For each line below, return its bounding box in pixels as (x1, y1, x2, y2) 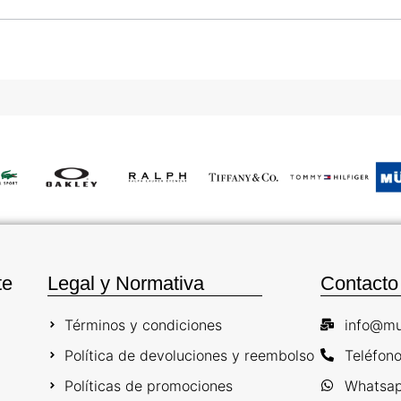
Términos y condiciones (64, 315, 222, 334)
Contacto (320, 271, 399, 294)
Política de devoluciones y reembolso (64, 346, 314, 364)
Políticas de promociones (64, 376, 233, 395)
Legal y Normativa (47, 271, 204, 294)
